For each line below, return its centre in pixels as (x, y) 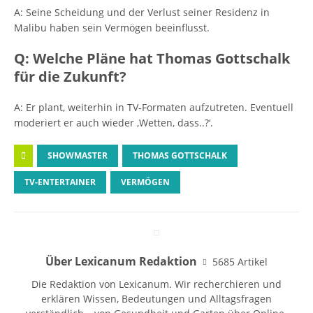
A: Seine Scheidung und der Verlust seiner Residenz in (142, 12)
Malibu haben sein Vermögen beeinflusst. (112, 28)
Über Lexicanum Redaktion (121, 261)
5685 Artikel (240, 261)
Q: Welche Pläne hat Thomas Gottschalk (152, 58)
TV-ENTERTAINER (60, 182)
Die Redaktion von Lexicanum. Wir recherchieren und (156, 284)
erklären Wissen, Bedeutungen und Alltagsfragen (156, 299)
